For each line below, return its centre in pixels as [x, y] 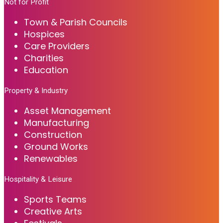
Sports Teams [55, 200]
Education [46, 70]
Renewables [51, 159]
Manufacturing [56, 123]
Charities [44, 58]
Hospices [44, 34]
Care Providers [57, 46]
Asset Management [67, 111]
